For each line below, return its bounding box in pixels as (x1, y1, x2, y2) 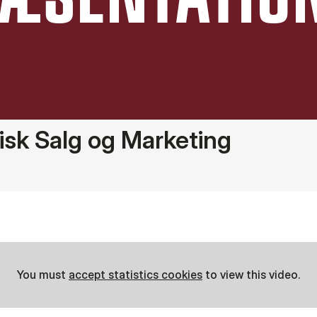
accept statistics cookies (69, 267, 202, 282)
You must (17, 267, 69, 282)
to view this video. (202, 267, 300, 282)
